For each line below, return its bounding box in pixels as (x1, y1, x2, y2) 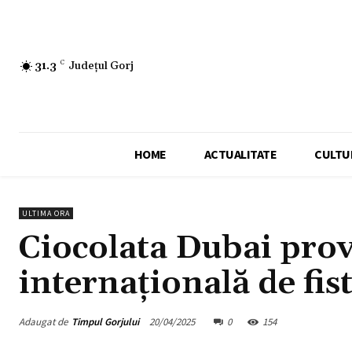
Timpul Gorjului (71, 314, 139, 328)
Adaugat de (19, 314, 68, 328)
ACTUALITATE (203, 146, 277, 163)
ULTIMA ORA (22, 208, 70, 219)
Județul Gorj (68, 58, 134, 73)
